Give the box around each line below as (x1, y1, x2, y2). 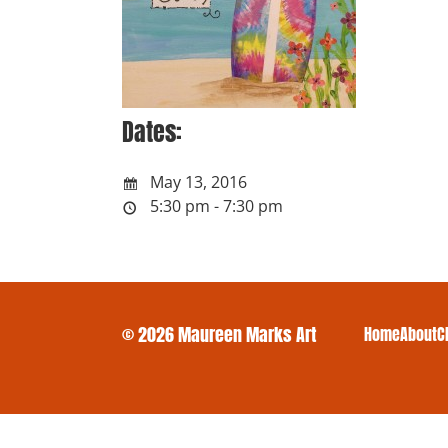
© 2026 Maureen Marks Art (122, 320, 317, 348)
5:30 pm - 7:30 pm (146, 194, 287, 217)
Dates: (122, 113, 182, 150)
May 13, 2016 (146, 170, 247, 193)
